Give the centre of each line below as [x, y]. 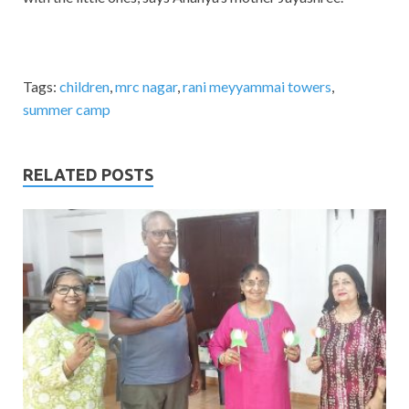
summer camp [67, 109]
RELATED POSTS [88, 174]
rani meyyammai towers [257, 86]
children [84, 86]
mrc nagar [146, 86]
